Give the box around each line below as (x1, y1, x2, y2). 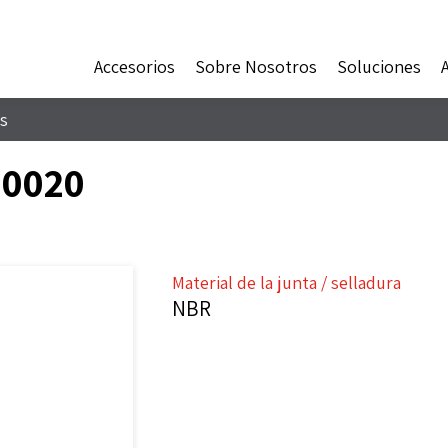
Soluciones (337, 55, 421, 78)
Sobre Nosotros (195, 55, 317, 78)
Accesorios (94, 55, 175, 78)
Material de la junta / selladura (172, 271, 402, 294)
